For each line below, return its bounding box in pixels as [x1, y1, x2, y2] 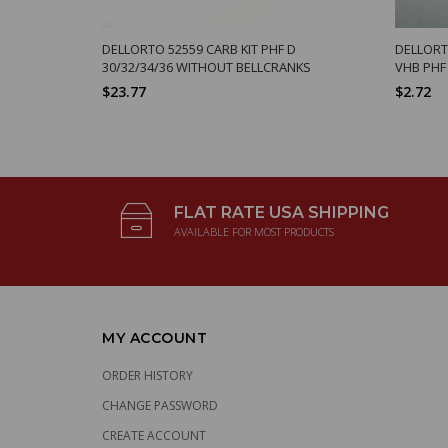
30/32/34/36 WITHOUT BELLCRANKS [102, 58, 311, 77]
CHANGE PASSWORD [102, 397, 218, 415]
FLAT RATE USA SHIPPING [174, 203, 389, 223]
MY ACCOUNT [102, 329, 207, 348]
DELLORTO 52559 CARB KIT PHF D [102, 40, 296, 59]
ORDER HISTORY [102, 367, 193, 385]
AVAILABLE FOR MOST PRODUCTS [174, 224, 334, 240]
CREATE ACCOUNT [102, 427, 206, 445]
